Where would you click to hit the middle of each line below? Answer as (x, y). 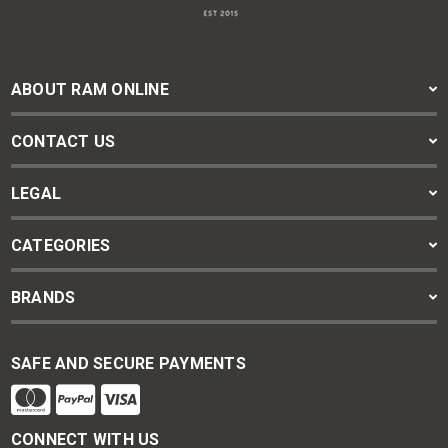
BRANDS (43, 297)
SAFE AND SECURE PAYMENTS (128, 363)
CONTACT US (63, 141)
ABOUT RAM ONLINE (89, 89)
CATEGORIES (60, 245)
